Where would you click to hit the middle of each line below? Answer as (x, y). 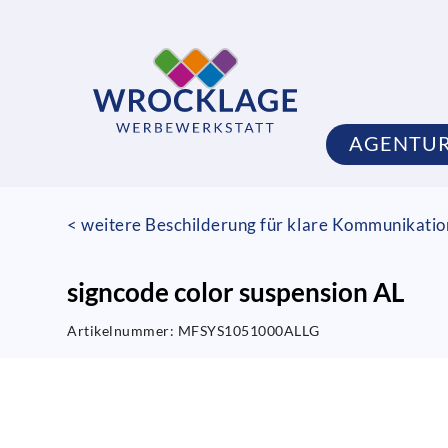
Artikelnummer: (122, 331)
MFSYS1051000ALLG (248, 331)
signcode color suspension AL (236, 291)
